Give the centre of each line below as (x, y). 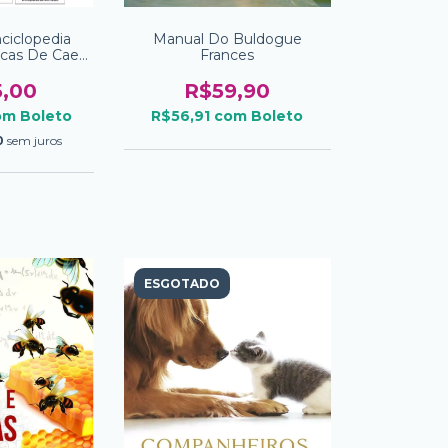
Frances (227, 54)
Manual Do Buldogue (227, 38)
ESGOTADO (181, 283)
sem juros (35, 140)
